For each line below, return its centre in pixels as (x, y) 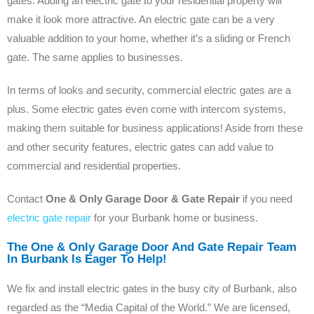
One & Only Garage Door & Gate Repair (143, 198)
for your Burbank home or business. (175, 217)
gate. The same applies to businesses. (95, 57)
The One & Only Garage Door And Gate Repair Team (152, 247)
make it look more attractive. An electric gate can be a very (141, 19)
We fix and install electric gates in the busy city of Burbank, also (152, 288)
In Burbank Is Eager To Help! (87, 259)
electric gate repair (49, 217)
